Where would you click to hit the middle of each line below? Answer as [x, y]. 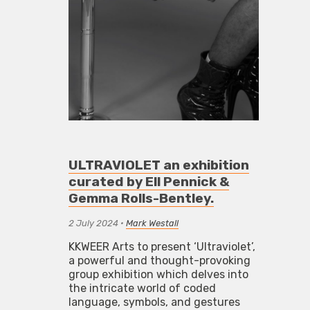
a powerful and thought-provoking [160, 261]
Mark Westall [153, 224]
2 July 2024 [94, 224]
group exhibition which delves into [159, 275]
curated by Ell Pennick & [149, 182]
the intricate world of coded [143, 289]
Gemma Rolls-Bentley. [142, 199]
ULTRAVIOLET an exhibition [159, 165]
